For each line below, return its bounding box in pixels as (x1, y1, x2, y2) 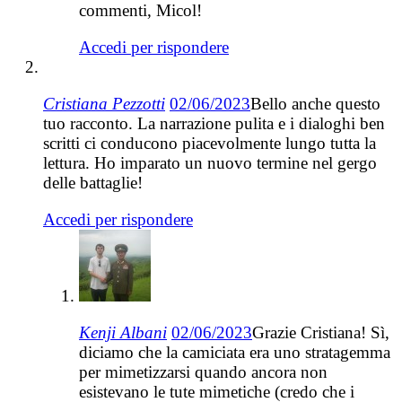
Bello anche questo (250, 94, 380, 114)
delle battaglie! (43, 173, 143, 193)
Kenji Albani (79, 323, 167, 343)
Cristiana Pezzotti (43, 94, 165, 114)
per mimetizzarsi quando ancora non (79, 363, 328, 382)
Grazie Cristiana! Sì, (252, 323, 389, 343)
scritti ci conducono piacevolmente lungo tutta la (43, 134, 376, 153)
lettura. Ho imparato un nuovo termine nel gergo (43, 153, 377, 173)
